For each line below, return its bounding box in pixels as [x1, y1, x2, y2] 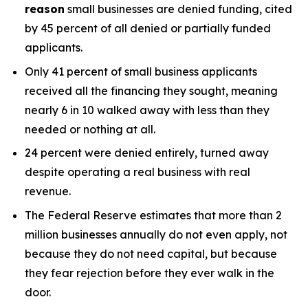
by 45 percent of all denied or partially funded [25, 21, 271, 35]
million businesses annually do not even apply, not [25, 227, 287, 241]
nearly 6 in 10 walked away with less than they [25, 102, 269, 117]
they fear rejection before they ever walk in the [25, 265, 274, 280]
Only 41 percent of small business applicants [25, 64, 257, 78]
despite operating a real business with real [25, 165, 250, 179]
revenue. [25, 184, 71, 199]
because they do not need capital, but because [25, 246, 277, 261]
